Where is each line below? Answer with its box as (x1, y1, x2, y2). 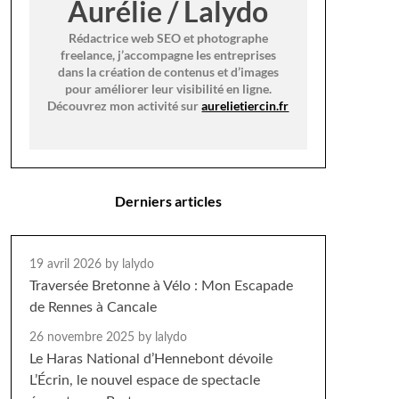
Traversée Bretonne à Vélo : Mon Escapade (28, 279, 293, 293)
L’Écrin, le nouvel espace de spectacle (28, 373, 260, 387)
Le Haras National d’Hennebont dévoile (28, 352, 273, 366)
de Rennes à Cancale (28, 300, 157, 314)
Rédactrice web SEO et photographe (68, 30, 268, 45)
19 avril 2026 (28, 258, 105, 271)
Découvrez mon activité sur (47, 98, 202, 113)
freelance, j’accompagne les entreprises (60, 47, 276, 62)
